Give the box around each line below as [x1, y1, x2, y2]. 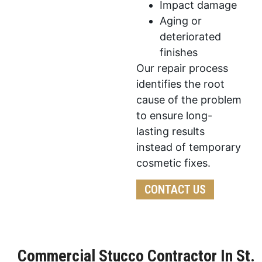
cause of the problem [136, 94, 242, 106]
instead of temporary [136, 141, 242, 154]
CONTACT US [144, 182, 206, 196]
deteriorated [160, 30, 222, 43]
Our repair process [136, 62, 229, 75]
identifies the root [136, 78, 225, 91]
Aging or [160, 15, 202, 27]
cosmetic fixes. [136, 157, 211, 170]
